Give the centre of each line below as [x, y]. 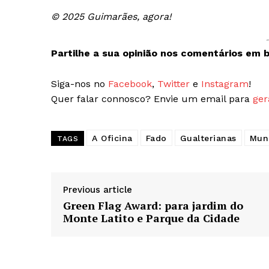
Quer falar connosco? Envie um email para [152, 99]
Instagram [225, 84]
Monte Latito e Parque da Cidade [151, 218]
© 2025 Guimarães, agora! [111, 17]
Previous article [98, 190]
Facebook [130, 84]
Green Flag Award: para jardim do [153, 206]
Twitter [174, 84]
